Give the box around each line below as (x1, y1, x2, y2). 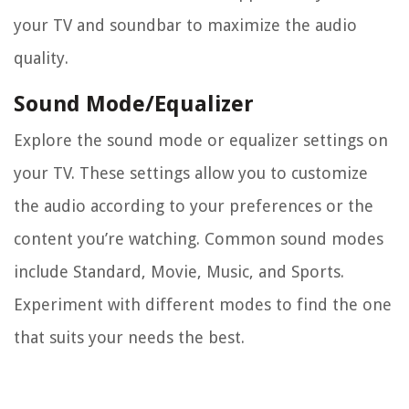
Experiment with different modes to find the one (14, 295, 392, 315)
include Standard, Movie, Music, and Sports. (14, 262, 344, 282)
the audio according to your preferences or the (14, 196, 373, 216)
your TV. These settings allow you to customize (14, 163, 368, 184)
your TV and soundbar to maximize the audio (14, 16, 357, 36)
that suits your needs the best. (14, 328, 245, 348)
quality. (14, 48, 68, 68)
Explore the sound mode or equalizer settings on (14, 131, 388, 151)
